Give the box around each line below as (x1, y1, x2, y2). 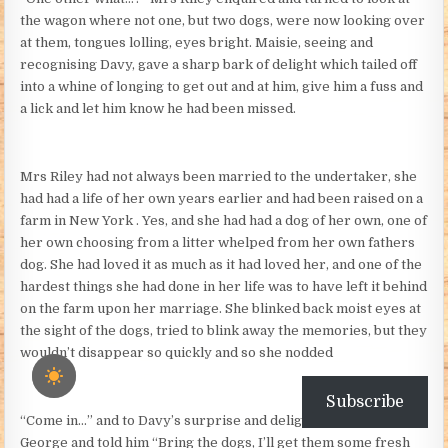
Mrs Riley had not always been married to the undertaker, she (20, 168, 418, 184)
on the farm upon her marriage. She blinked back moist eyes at (20, 300, 422, 316)
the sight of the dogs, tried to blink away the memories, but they (20, 322, 428, 338)
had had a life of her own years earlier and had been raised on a (20, 190, 424, 206)
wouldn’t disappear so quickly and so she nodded (20, 344, 334, 360)
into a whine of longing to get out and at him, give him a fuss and (20, 78, 424, 94)
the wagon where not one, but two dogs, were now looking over (20, 12, 426, 28)
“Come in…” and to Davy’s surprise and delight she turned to (20, 412, 405, 428)
